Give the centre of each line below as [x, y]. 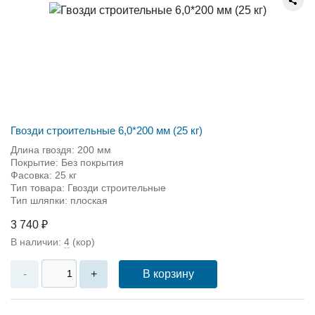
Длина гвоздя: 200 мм [61, 149]
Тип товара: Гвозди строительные [88, 187]
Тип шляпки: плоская [59, 200]
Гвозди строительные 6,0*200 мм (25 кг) [107, 130]
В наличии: [37, 242]
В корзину [168, 274]
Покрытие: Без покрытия [67, 162]
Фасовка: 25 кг [44, 175]
